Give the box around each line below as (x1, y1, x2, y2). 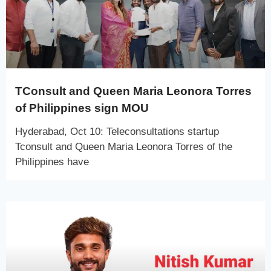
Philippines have (15, 155, 89, 168)
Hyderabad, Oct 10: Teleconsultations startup (15, 125, 219, 137)
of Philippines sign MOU (15, 101, 149, 114)
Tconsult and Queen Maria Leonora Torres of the (15, 140, 232, 152)
